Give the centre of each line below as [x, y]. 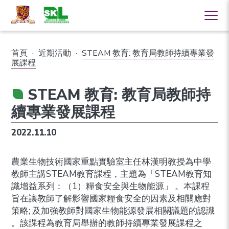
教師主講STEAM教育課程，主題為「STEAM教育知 [112, 174]
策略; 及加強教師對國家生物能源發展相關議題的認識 [113, 211]
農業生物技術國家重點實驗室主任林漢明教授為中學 [111, 162]
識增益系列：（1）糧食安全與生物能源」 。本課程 [111, 186]
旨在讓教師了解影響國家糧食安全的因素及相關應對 [111, 198]
